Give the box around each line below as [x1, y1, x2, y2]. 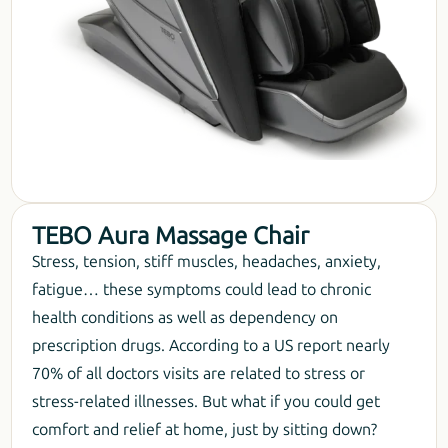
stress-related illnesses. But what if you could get [32, 391, 381, 411]
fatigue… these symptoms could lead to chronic [32, 279, 372, 299]
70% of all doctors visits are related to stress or [32, 363, 366, 383]
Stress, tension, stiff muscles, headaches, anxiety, [32, 251, 382, 271]
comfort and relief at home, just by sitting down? [32, 419, 378, 439]
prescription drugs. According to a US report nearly [32, 335, 391, 355]
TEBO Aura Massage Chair [32, 220, 310, 250]
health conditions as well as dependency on [32, 307, 339, 327]
